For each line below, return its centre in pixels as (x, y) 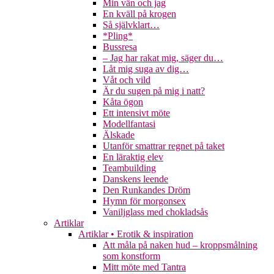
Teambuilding (129, 168)
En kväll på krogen (139, 14)
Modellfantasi (129, 124)
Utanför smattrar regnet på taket (164, 146)
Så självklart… (131, 25)
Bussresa (120, 47)
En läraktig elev (133, 157)
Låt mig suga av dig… (146, 69)
